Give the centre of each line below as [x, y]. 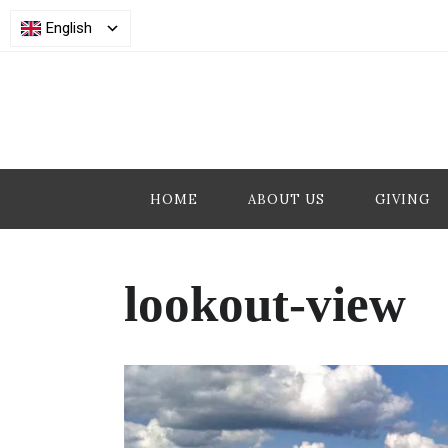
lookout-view [265, 304]
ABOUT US [286, 199]
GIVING [402, 199]
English [69, 28]
